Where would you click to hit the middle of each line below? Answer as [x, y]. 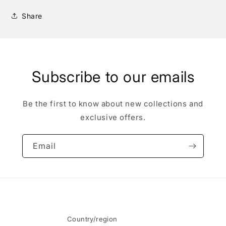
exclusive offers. [113, 118]
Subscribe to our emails [113, 77]
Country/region [92, 219]
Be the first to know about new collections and [113, 104]
